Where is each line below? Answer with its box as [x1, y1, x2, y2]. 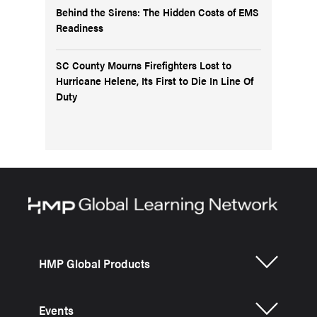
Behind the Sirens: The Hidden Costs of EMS [56, 4, 259, 19]
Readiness [56, 20, 103, 35]
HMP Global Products [39, 255, 150, 272]
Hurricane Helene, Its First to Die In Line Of [56, 73, 253, 88]
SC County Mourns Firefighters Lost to [56, 57, 231, 72]
